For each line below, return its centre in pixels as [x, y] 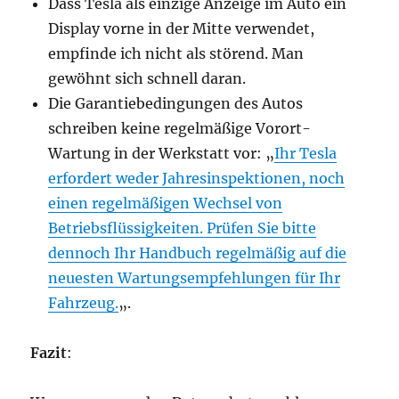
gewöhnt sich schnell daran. [147, 78]
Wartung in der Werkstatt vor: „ [162, 153]
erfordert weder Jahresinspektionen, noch [197, 178]
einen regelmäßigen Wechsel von [166, 203]
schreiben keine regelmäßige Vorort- [180, 128]
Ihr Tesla [306, 153]
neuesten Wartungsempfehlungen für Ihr [195, 278]
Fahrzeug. [84, 303]
